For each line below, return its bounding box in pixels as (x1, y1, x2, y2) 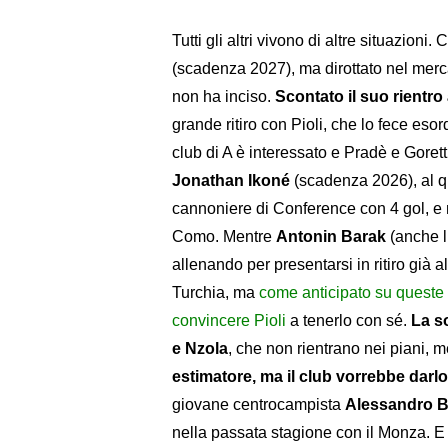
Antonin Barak (276, 227, 386, 245)
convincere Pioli (172, 311, 286, 329)
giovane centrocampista (172, 395, 345, 413)
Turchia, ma (172, 283, 259, 301)
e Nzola (172, 339, 228, 357)
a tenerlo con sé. (286, 311, 411, 329)
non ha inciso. (172, 87, 275, 105)
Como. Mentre (172, 227, 276, 245)
